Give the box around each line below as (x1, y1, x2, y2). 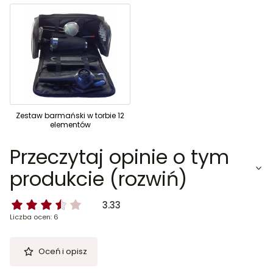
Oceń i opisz (38, 246, 87, 258)
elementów (49, 119, 91, 130)
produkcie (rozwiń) (10, 165, 187, 193)
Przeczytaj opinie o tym (10, 143, 229, 171)
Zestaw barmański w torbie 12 (16, 110, 124, 121)
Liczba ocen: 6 (10, 212, 58, 222)
